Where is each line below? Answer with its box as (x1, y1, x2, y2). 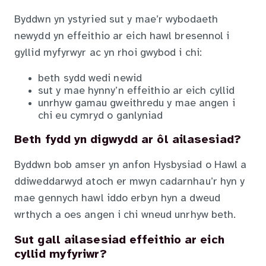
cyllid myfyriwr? (14, 248, 107, 261)
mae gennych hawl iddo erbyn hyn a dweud (14, 192, 220, 204)
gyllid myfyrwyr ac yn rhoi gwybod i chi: (14, 47, 202, 59)
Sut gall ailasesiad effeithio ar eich (14, 234, 224, 247)
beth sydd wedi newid (38, 73, 142, 85)
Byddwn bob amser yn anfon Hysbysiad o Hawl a (14, 159, 247, 171)
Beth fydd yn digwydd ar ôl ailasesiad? (14, 134, 241, 147)
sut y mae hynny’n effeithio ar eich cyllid (38, 85, 235, 97)
